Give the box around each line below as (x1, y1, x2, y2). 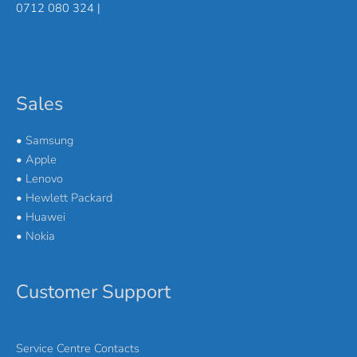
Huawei (25, 209, 65, 226)
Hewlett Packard (25, 190, 112, 206)
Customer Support (16, 279, 171, 305)
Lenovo (25, 171, 63, 187)
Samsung (25, 132, 73, 149)
